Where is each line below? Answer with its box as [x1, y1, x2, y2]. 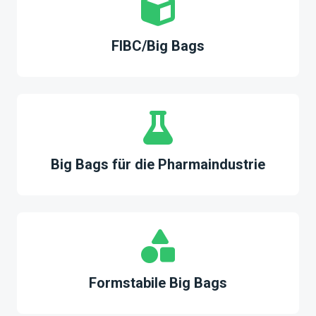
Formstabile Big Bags [89, 274, 227, 291]
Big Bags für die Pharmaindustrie [51, 156, 265, 173]
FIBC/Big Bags [111, 37, 205, 54]
